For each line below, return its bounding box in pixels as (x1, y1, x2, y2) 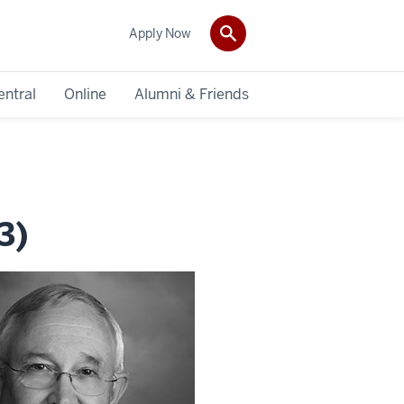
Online (64, 84, 107, 104)
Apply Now (129, 24, 191, 41)
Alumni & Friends (134, 84, 249, 104)
